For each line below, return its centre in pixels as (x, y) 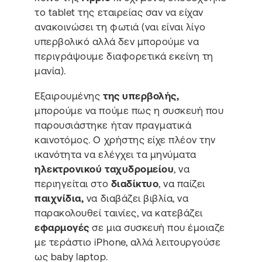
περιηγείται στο (73, 184)
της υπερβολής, (140, 96)
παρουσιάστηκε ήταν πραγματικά (113, 125)
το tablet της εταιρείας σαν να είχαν (119, 12)
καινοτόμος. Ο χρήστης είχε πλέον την (125, 140)
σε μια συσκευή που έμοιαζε (157, 228)
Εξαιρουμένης (68, 96)
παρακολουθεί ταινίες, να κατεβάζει (119, 213)
